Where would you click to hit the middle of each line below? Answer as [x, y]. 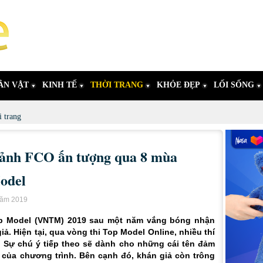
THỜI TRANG [117, 85]
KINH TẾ [60, 85]
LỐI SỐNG [234, 85]
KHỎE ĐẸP [178, 85]
